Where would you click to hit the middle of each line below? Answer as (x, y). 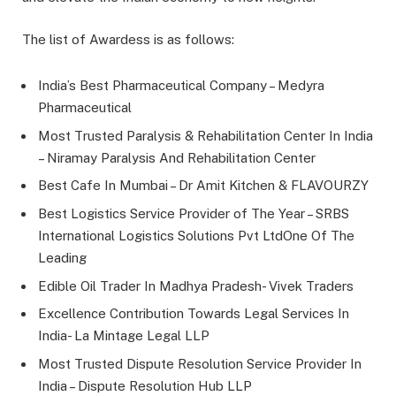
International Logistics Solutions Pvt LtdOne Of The (196, 235)
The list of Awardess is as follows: (128, 40)
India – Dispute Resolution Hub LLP (145, 385)
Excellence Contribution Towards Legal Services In (194, 314)
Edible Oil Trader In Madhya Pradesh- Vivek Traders (196, 286)
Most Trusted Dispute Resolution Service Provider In (200, 363)
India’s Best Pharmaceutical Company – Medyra (181, 86)
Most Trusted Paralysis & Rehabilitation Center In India (206, 135)
